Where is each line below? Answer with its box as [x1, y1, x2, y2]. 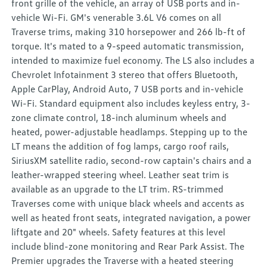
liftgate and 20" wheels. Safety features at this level [11, 226, 226, 238]
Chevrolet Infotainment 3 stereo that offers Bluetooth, [11, 69, 238, 81]
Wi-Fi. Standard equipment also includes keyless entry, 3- [11, 97, 251, 110]
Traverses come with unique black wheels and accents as [11, 197, 245, 210]
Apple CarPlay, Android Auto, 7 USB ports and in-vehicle [11, 83, 244, 95]
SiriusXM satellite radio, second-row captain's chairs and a [11, 154, 252, 167]
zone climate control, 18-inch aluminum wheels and [11, 111, 227, 124]
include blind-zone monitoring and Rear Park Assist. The [11, 240, 245, 253]
